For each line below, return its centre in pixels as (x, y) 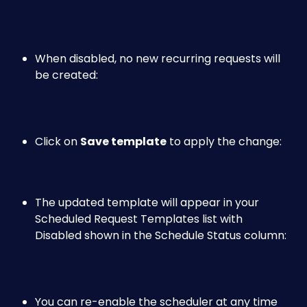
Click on (58, 142)
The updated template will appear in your (148, 203)
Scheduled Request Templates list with (140, 219)
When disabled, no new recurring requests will (159, 59)
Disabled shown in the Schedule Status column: (162, 236)
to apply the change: (225, 142)
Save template (123, 142)
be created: (66, 75)
